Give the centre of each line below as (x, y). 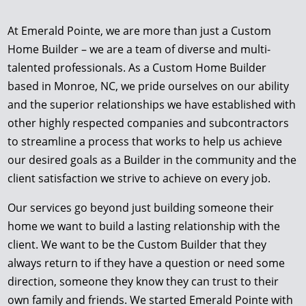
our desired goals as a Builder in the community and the (152, 159)
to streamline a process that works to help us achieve (145, 141)
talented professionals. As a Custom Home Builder (137, 67)
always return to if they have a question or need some (147, 263)
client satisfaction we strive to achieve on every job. (141, 178)
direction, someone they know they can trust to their (143, 281)
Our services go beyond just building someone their (141, 207)
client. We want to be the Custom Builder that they (137, 244)
